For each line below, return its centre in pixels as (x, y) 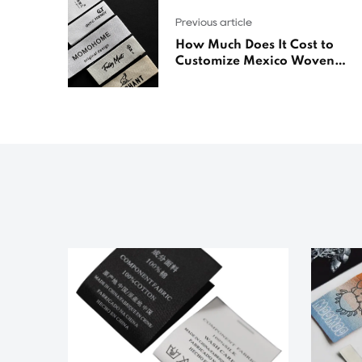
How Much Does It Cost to (255, 46)
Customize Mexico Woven (255, 62)
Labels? (199, 78)
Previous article (214, 23)
